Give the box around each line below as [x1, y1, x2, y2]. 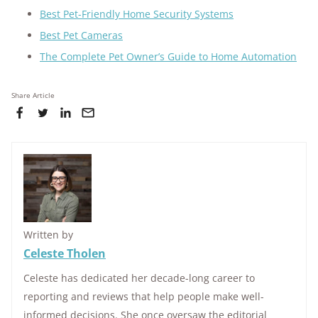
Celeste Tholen [23, 246, 106, 261]
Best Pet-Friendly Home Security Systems [40, 7, 234, 21]
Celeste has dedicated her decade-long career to [23, 271, 255, 285]
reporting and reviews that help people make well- [23, 290, 264, 303]
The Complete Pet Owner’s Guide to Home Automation [40, 50, 297, 63]
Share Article [11, 90, 55, 100]
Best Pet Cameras [40, 28, 123, 42]
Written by [23, 228, 73, 241]
